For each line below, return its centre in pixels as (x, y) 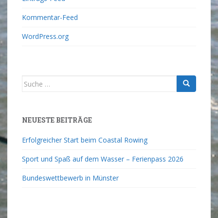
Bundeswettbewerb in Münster (70, 178)
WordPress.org (45, 36)
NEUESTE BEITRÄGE (57, 120)
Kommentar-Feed (50, 17)
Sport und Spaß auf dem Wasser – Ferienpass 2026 (103, 159)
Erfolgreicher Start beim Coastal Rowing (85, 140)
